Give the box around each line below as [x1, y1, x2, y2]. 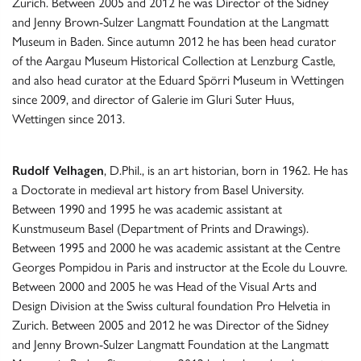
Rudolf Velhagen [12, 163, 104, 179]
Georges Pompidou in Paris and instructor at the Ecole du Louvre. [12, 259, 347, 276]
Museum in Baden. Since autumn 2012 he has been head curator [12, 34, 336, 50]
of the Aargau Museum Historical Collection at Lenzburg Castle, [12, 53, 335, 69]
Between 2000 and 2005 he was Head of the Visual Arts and [12, 279, 317, 295]
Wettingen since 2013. [12, 111, 125, 127]
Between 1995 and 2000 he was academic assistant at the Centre [12, 240, 340, 256]
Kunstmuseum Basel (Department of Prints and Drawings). [12, 221, 309, 237]
